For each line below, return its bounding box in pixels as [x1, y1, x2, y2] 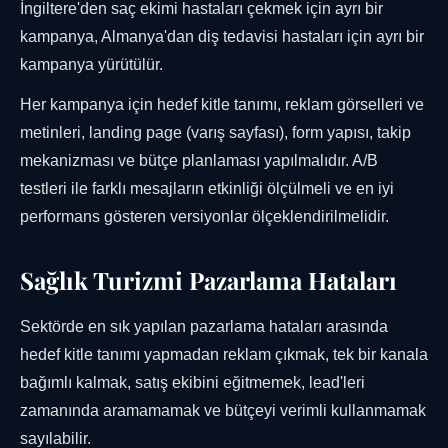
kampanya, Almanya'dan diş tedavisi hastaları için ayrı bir [20, 28, 424, 46]
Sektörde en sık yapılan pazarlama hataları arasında [20, 318, 388, 336]
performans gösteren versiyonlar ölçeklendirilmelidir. [20, 208, 389, 226]
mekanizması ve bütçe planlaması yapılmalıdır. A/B [20, 152, 378, 170]
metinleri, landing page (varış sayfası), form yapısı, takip [20, 124, 411, 142]
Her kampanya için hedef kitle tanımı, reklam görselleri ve [20, 96, 424, 114]
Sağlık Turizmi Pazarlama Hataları [20, 264, 397, 297]
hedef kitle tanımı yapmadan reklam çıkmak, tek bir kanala [20, 346, 428, 364]
